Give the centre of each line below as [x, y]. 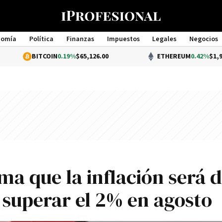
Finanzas [80, 39]
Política [41, 39]
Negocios [204, 39]
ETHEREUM [140, 56]
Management [111, 48]
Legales [165, 39]
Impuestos [123, 39]
